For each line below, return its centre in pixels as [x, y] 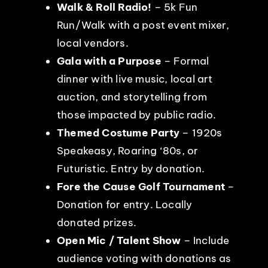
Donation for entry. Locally [124, 204]
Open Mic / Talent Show [119, 240]
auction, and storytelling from [132, 97]
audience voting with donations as [144, 258]
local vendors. [92, 43]
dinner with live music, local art [135, 79]
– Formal [185, 61]
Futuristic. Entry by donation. [130, 168]
